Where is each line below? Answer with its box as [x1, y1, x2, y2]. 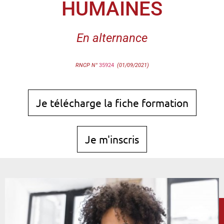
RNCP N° [75, 62, 99, 69]
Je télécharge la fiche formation [35, 95, 188, 109]
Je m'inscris [85, 132, 139, 145]
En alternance [76, 31, 147, 45]
